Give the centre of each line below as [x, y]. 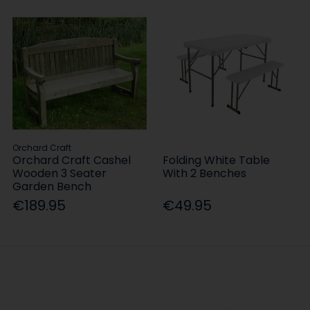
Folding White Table [217, 161]
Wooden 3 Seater [60, 174]
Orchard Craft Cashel [72, 161]
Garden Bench [52, 187]
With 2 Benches [205, 174]
